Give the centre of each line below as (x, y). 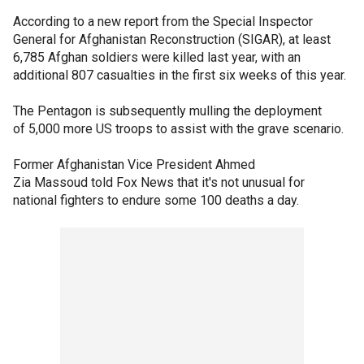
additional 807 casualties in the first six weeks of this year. (180, 75)
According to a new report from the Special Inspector (163, 21)
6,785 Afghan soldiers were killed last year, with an (157, 57)
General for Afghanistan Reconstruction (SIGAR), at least (172, 39)
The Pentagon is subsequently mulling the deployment (167, 110)
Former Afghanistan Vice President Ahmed (134, 164)
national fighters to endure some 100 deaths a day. (156, 200)
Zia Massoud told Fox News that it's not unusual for (159, 182)
